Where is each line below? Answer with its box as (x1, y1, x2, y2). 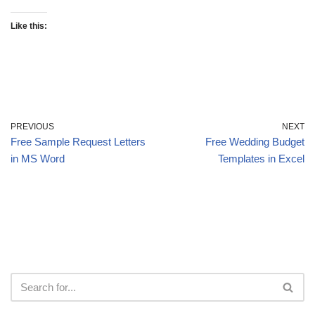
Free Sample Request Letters (11, 135, 146, 148)
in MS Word (11, 152, 65, 165)
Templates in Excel (218, 152, 304, 165)
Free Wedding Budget (205, 135, 304, 148)
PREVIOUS (11, 121, 54, 131)
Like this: (11, 20, 47, 31)
